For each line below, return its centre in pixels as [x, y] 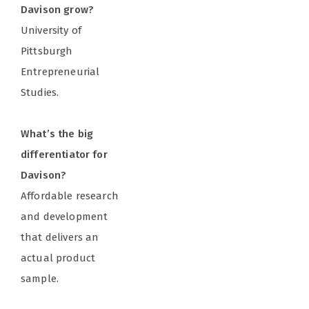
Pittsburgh [47, 51]
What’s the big [57, 134]
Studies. [40, 93]
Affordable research [70, 196]
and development [64, 217]
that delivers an [60, 238]
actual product [58, 258]
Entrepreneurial [60, 72]
